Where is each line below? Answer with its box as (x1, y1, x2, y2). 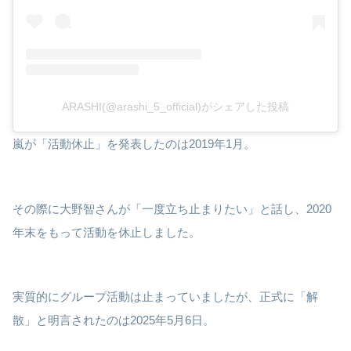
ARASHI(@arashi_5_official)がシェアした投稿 (62, 100, 289, 114)
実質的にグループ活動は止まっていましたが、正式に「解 (13, 290, 318, 304)
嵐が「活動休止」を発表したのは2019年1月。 (13, 137, 255, 151)
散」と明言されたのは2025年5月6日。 (13, 313, 215, 327)
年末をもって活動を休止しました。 (13, 225, 201, 239)
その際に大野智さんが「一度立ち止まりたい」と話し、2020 (13, 201, 331, 215)
